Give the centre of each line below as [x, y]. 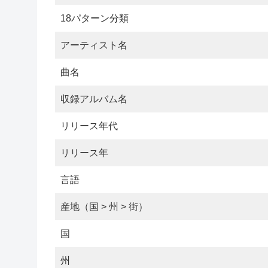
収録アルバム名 [94, 99]
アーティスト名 [94, 45]
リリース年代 [89, 126]
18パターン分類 [95, 18]
